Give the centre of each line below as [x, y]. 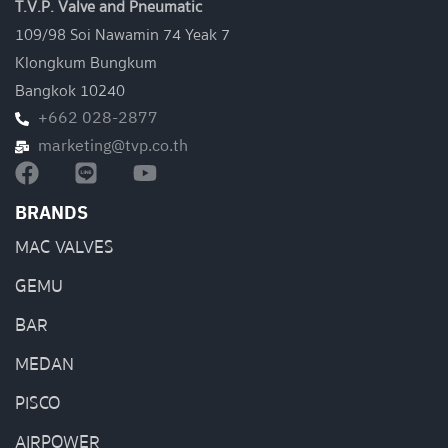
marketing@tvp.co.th [112, 146]
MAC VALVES [64, 247]
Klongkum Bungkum [86, 62]
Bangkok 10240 [70, 90]
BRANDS [51, 213]
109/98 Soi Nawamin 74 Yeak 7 [122, 34]
